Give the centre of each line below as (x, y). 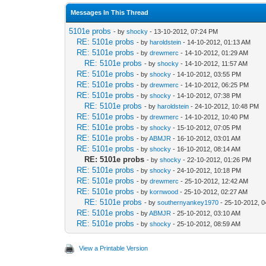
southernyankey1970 (188, 202)
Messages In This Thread (110, 12)
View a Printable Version (114, 248)
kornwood (164, 191)
